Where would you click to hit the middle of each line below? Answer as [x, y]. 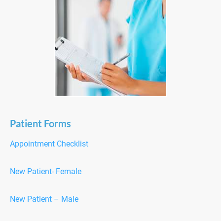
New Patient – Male [44, 199]
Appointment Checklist [49, 144]
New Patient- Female [46, 171]
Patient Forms [40, 123]
